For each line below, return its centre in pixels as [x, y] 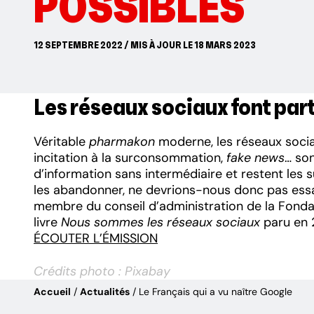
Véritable [61, 141]
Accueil [52, 291]
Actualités [105, 291]
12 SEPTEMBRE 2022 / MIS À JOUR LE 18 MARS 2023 [145, 45]
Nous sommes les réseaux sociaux [161, 222]
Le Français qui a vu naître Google [216, 291]
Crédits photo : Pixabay [102, 271]
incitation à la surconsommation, [130, 157]
